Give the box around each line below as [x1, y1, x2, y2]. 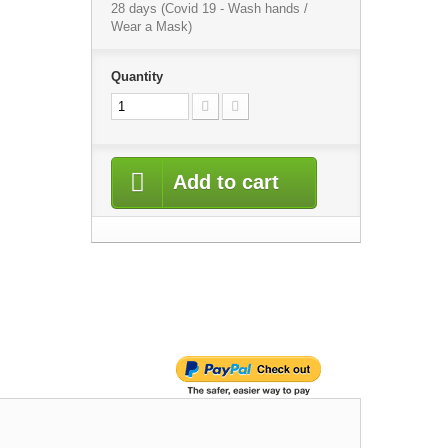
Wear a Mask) [110, 19, 192, 34]
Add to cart [172, 171, 279, 193]
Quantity [110, 69, 163, 84]
